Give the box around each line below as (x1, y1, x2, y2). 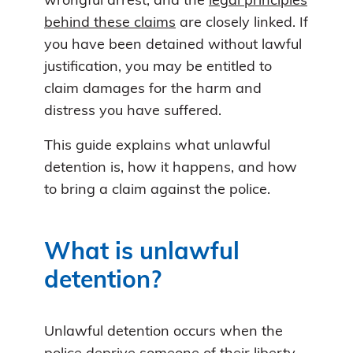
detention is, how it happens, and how (44, 160, 297, 176)
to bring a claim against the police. (44, 182, 270, 198)
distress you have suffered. (44, 103, 221, 119)
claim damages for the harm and (44, 81, 262, 97)
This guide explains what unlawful (44, 138, 270, 154)
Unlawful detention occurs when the (44, 324, 283, 340)
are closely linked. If (176, 15, 308, 31)
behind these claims (44, 15, 176, 31)
